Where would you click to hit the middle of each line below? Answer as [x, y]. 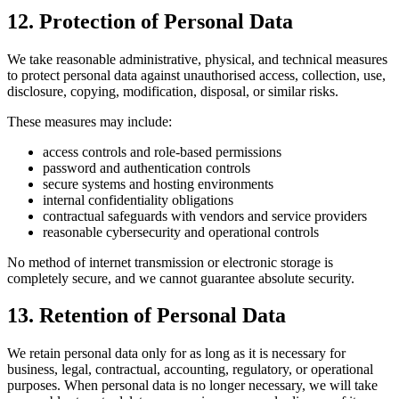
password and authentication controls [147, 167]
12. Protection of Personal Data [150, 21]
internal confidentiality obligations [138, 199]
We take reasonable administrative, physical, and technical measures [197, 59]
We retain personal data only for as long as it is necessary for [176, 354]
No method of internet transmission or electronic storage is [170, 262]
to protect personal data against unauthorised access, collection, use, [196, 75]
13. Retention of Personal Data [147, 316]
